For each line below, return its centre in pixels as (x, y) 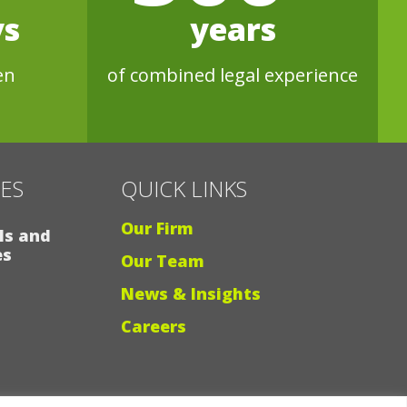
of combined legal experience (233, 74)
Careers (154, 326)
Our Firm (157, 228)
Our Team (163, 260)
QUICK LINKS (184, 188)
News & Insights (191, 293)
